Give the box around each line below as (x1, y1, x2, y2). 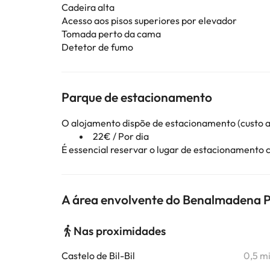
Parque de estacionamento (61, 89, 212, 105)
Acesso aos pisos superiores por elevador (61, 14, 237, 27)
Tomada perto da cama (61, 28, 161, 40)
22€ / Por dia (93, 130, 149, 142)
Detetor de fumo (61, 41, 133, 53)
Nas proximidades (74, 224, 166, 238)
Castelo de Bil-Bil (61, 250, 135, 262)
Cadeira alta (61, 1, 115, 13)
